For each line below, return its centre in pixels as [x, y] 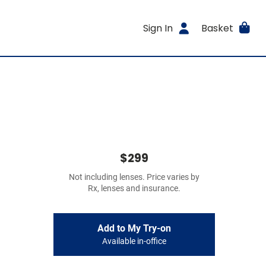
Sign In [158, 28]
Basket [217, 28]
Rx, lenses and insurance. [134, 189]
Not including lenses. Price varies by [134, 177]
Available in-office [134, 241]
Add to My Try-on [134, 228]
